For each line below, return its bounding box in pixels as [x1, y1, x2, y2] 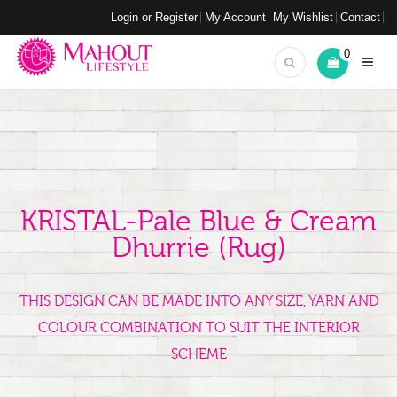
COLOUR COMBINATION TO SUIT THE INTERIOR [37, 320, 360, 336]
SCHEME [170, 346, 227, 362]
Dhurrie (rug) [111, 232, 286, 264]
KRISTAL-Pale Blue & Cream [20, 206, 377, 237]
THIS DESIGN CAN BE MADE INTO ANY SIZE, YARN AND [19, 293, 378, 309]
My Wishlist [273, 11, 333, 24]
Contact [340, 11, 380, 24]
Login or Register [111, 11, 198, 24]
